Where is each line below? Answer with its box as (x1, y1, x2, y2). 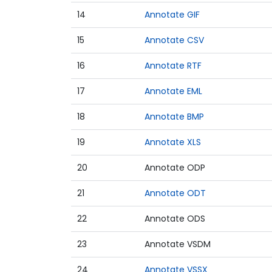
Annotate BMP (144, 110, 204, 123)
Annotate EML (144, 85, 202, 97)
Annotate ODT (144, 187, 206, 199)
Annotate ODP (144, 161, 205, 174)
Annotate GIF (144, 8, 200, 21)
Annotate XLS (144, 136, 201, 148)
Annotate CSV (144, 34, 204, 46)
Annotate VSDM (144, 238, 211, 250)
